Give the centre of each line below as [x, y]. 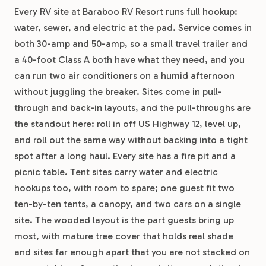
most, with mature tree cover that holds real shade [124, 236]
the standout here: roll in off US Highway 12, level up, [128, 124]
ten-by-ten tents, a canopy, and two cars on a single [128, 204]
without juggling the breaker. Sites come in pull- [118, 92]
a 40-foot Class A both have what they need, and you [129, 60]
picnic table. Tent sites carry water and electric [116, 172]
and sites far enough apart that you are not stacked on [132, 252]
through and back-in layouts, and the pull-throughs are [132, 108]
